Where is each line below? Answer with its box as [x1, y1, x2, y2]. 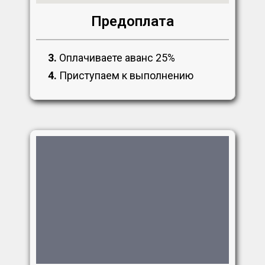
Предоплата [91, 13, 174, 30]
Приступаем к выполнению [57, 69, 193, 82]
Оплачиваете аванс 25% [57, 51, 175, 64]
